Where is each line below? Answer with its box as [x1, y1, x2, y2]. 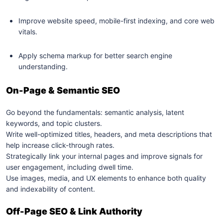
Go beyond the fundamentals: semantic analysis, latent [6, 108, 184, 116]
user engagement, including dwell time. [6, 163, 133, 171]
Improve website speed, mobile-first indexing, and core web [18, 16, 215, 25]
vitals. [18, 27, 37, 36]
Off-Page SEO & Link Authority [6, 206, 142, 217]
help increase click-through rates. [6, 141, 114, 149]
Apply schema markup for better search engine [18, 51, 172, 60]
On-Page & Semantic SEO [6, 85, 120, 96]
